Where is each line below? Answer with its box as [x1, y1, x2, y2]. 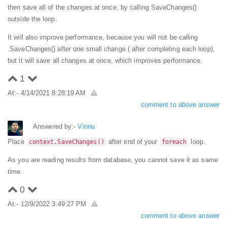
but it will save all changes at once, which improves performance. [8, 57, 203, 64]
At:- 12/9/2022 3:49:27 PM [8, 200, 89, 208]
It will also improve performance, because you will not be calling [8, 33, 198, 41]
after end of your [106, 138, 160, 145]
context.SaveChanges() [28, 138, 104, 145]
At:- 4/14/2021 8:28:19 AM [8, 89, 88, 97]
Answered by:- [33, 123, 78, 130]
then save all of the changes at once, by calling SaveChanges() [8, 4, 197, 11]
